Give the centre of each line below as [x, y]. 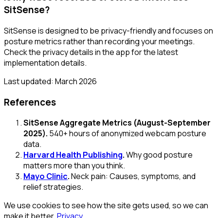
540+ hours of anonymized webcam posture [128, 134]
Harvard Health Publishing [73, 155]
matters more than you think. [74, 166]
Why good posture [159, 155]
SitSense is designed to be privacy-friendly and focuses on [109, 31]
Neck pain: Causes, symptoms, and [133, 176]
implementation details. [45, 63]
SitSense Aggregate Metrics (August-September [117, 123]
